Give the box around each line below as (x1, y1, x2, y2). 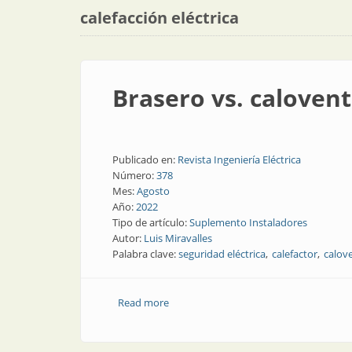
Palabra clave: (112, 247, 178, 261)
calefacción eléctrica (80, 7, 239, 28)
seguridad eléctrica (178, 247, 266, 261)
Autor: (112, 231, 144, 245)
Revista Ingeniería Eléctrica (178, 152, 301, 167)
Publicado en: (112, 152, 178, 167)
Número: (112, 168, 156, 182)
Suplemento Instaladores (189, 215, 307, 229)
